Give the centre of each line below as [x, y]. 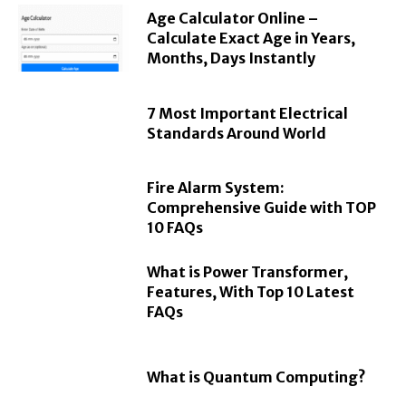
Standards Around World [237, 133]
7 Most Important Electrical [248, 113]
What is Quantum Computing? [257, 377]
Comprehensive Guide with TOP [262, 207]
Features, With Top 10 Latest [251, 292]
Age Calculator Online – [233, 19]
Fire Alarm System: [216, 187]
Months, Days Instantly [232, 58]
